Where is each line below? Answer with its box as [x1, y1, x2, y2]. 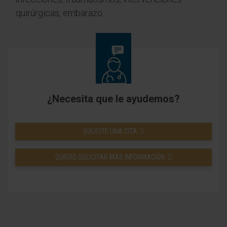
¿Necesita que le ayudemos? [47, 93, 180, 105]
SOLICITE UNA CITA [83, 127, 137, 135]
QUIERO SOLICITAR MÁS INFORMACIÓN [55, 153, 165, 161]
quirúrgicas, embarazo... [16, 8, 107, 18]
